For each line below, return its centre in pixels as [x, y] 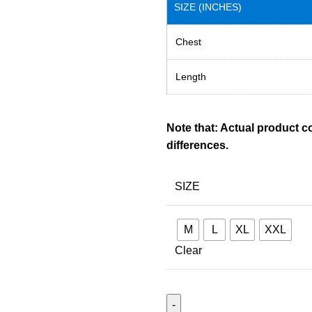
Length [191, 77]
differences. [197, 145]
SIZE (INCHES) [208, 7]
